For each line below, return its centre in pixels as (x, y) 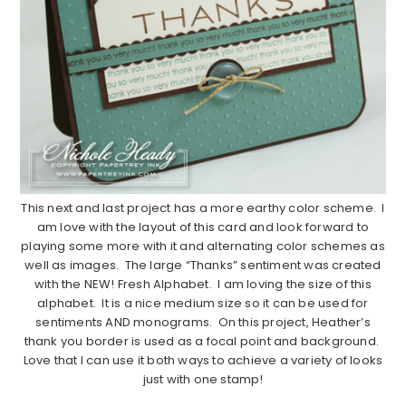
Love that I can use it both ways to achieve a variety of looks (203, 360)
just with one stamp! (203, 379)
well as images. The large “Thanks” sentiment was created (203, 265)
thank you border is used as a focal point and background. (203, 341)
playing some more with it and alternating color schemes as (203, 246)
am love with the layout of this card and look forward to (203, 227)
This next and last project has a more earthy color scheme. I (203, 208)
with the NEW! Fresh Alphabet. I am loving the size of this (203, 284)
